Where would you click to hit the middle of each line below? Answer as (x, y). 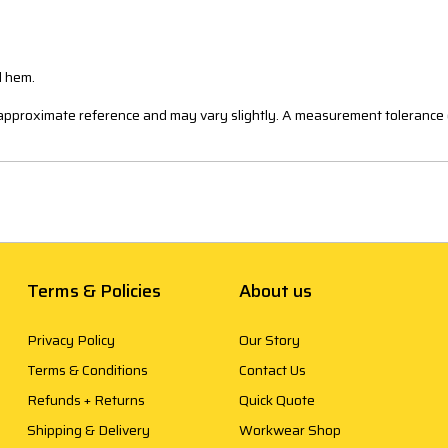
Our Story (269, 340)
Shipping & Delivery (88, 430)
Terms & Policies (93, 291)
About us (275, 291)
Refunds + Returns (85, 400)
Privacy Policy (70, 340)
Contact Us (272, 370)
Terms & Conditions (87, 370)
